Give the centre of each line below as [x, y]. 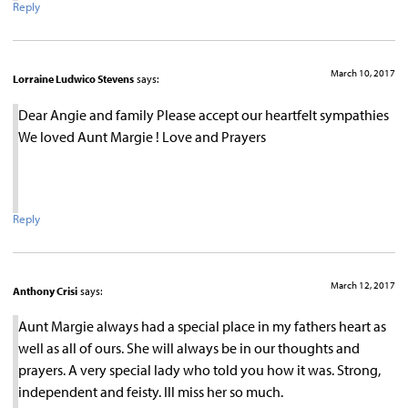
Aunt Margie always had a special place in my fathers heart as [202, 326]
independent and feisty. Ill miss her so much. [151, 392]
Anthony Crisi [45, 291]
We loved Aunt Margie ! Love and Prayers [142, 136]
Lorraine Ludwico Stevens [73, 79]
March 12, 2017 [363, 285]
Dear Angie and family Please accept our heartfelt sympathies [204, 114]
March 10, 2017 [363, 73]
